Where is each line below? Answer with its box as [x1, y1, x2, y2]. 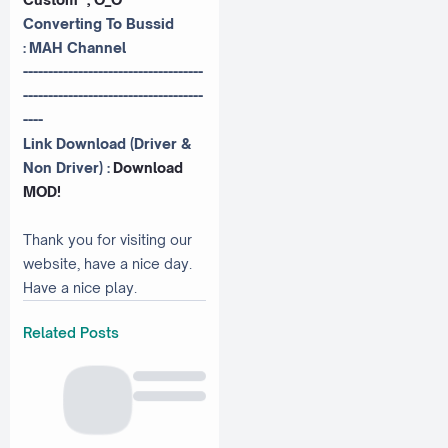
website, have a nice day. [23, 255, 192, 273]
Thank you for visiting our [23, 231, 192, 249]
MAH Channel [29, 39, 126, 57]
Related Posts [23, 323, 119, 341]
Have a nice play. [23, 279, 137, 297]
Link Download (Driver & [23, 135, 191, 153]
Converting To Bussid [23, 15, 174, 33]
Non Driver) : [23, 159, 113, 177]
